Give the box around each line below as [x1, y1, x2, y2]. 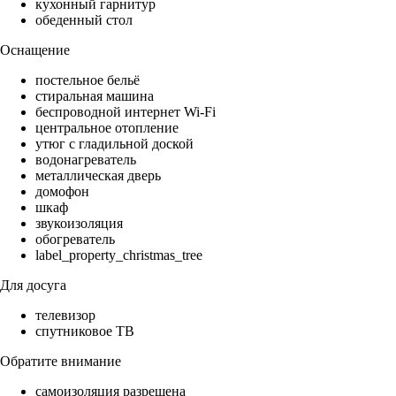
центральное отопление [35, 120, 179, 136]
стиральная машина [35, 88, 154, 104]
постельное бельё [35, 72, 140, 88]
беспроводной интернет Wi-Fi [35, 104, 216, 120]
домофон [35, 184, 89, 200]
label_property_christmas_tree [35, 247, 202, 263]
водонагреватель [35, 152, 136, 168]
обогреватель [35, 232, 115, 247]
